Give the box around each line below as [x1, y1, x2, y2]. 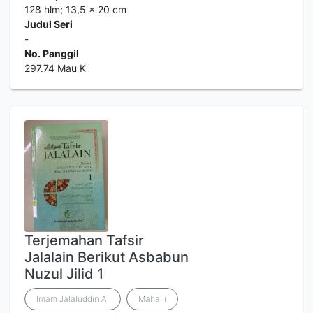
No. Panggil [24, 48, 79, 59]
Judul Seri [24, 18, 73, 30]
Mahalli [138, 293, 166, 304]
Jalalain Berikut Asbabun [24, 249, 189, 265]
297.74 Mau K [24, 62, 86, 74]
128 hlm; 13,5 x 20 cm [24, 3, 126, 15]
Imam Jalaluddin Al [36, 293, 109, 304]
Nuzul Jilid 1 [24, 265, 103, 282]
